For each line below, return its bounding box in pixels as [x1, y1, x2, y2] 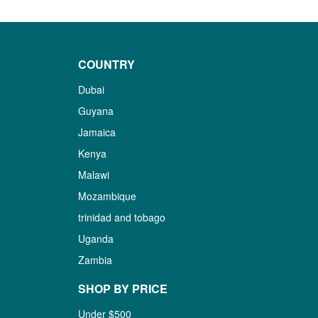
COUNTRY [78, 56, 136, 72]
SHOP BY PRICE [78, 280, 168, 297]
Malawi [78, 168, 110, 182]
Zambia [78, 253, 113, 267]
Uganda [78, 231, 114, 246]
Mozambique [78, 189, 137, 203]
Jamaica [78, 125, 116, 139]
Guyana [78, 104, 114, 118]
